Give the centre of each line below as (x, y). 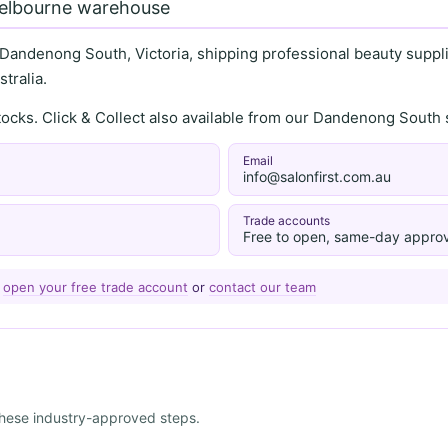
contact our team (262, 286)
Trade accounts (286, 221)
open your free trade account (95, 286)
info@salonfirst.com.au (316, 176)
